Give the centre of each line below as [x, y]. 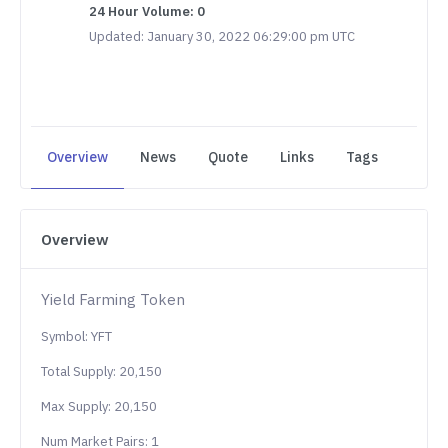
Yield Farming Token [113, 300]
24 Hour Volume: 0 [147, 12]
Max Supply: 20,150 [99, 407]
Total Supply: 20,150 [101, 372]
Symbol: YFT [76, 337]
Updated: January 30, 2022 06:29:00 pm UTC [222, 37]
